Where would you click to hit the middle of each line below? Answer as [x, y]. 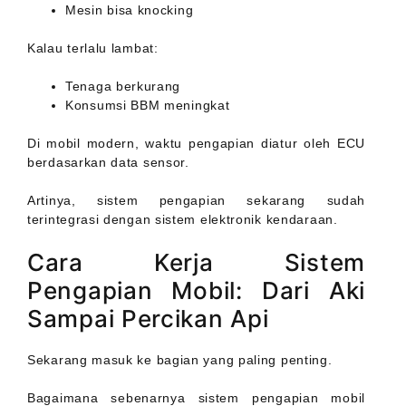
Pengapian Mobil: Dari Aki [196, 291]
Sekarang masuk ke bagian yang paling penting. [180, 360]
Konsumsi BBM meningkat [148, 106]
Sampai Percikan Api [148, 319]
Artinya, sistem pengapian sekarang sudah [196, 201]
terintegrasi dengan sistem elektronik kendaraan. [183, 220]
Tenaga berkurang [123, 87]
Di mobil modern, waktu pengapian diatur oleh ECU [196, 144]
